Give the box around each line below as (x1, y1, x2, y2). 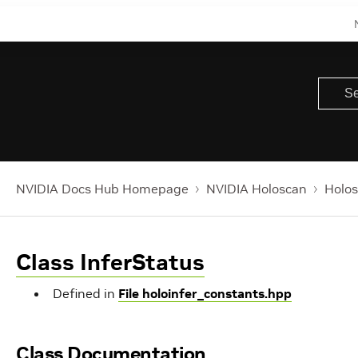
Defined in (53, 285, 118, 301)
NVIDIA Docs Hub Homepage (16, 181, 189, 197)
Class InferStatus (16, 249, 205, 276)
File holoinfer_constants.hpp (118, 285, 292, 301)
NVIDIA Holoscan (206, 181, 307, 197)
